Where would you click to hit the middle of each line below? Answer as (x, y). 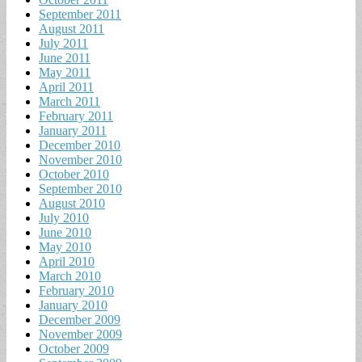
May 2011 (65, 72)
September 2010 (80, 188)
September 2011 (80, 14)
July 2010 (64, 217)
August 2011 (72, 28)
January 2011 (73, 130)
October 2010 (74, 174)
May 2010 (65, 246)
